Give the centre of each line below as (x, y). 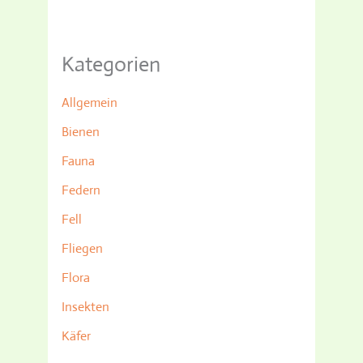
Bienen (81, 131)
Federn (81, 190)
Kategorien (111, 64)
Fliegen (83, 248)
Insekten (86, 306)
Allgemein (90, 102)
